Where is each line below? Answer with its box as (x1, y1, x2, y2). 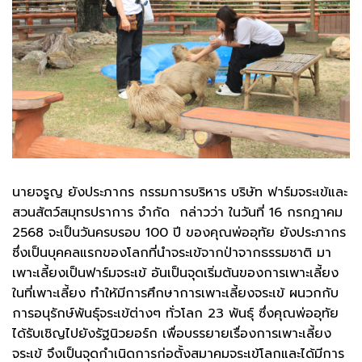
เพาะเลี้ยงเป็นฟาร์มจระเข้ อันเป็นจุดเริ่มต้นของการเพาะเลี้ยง (12, 263, 339, 283)
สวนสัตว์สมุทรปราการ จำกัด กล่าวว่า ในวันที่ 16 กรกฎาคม (12, 202, 343, 222)
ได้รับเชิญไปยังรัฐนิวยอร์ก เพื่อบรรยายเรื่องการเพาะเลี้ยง (12, 323, 331, 343)
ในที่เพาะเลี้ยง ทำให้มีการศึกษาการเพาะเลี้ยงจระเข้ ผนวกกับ (12, 283, 339, 303)
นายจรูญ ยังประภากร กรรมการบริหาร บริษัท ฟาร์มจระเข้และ (12, 182, 347, 202)
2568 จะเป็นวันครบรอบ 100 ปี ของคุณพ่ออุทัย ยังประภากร (12, 222, 346, 242)
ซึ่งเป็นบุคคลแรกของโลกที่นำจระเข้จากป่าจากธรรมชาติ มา (12, 242, 331, 263)
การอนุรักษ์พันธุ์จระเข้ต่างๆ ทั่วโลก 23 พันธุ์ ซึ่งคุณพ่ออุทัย (12, 303, 339, 323)
